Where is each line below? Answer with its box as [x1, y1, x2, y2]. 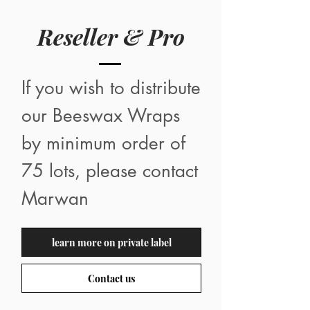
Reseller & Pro [37, 21, 185, 51]
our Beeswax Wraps [21, 104, 180, 127]
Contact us [88, 271, 135, 285]
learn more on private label [51, 235, 172, 249]
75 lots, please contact [21, 159, 198, 183]
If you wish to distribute [21, 76, 201, 100]
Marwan [21, 187, 89, 210]
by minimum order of [21, 131, 185, 155]
